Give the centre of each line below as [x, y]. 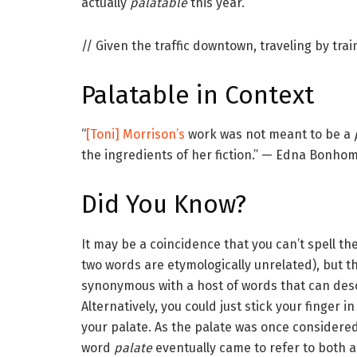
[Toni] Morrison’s [135, 135]
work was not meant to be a [269, 135]
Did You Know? [164, 205]
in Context [252, 95]
